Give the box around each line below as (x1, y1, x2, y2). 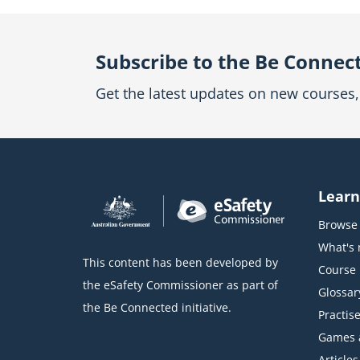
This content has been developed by (83, 255, 278, 271)
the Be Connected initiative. (83, 300, 231, 316)
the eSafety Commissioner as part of (83, 277, 278, 293)
